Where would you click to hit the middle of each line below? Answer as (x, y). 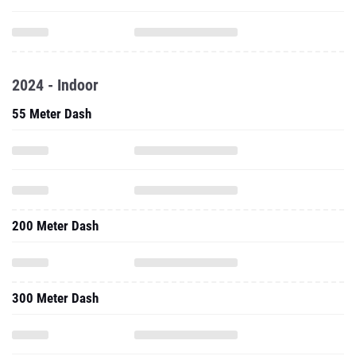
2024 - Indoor (55, 85)
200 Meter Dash (55, 226)
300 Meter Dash (55, 298)
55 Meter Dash (52, 114)
